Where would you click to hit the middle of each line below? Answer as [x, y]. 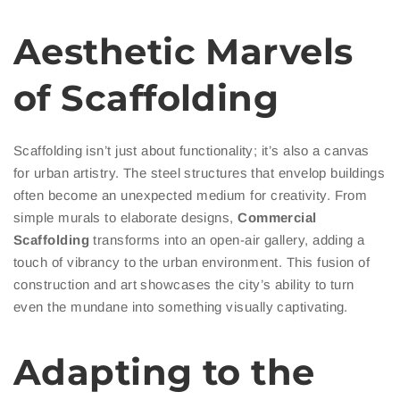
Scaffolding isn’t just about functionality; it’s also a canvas [192, 151]
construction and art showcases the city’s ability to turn [184, 285]
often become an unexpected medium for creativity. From [191, 196]
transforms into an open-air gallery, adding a [227, 240]
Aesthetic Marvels [183, 52]
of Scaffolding [146, 98]
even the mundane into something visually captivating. [181, 307]
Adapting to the [164, 372]
